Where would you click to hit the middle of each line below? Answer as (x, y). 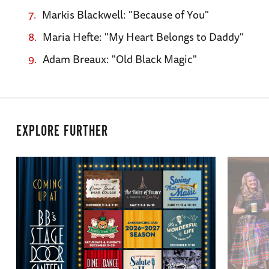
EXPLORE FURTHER (62, 131)
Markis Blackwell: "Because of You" (125, 14)
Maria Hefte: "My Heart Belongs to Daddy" (143, 36)
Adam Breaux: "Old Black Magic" (119, 59)
